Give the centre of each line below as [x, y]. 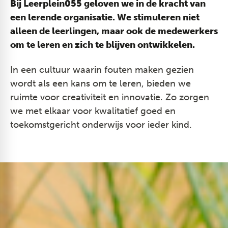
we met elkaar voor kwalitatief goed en [93, 111]
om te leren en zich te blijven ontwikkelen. [103, 45]
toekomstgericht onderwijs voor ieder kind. [101, 125]
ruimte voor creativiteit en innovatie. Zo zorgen [110, 97]
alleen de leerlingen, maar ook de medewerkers [114, 31]
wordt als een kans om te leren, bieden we [101, 84]
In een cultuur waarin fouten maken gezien [102, 70]
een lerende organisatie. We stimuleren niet [105, 18]
